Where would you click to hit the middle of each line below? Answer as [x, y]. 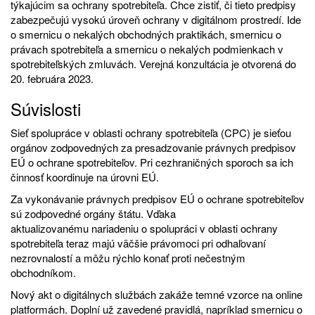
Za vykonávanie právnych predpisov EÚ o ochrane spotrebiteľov [157, 198]
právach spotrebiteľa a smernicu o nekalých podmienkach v [147, 49]
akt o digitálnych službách [96, 294]
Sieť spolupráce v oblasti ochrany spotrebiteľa [114, 132]
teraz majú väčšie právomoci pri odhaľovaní [165, 243]
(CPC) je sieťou [255, 132]
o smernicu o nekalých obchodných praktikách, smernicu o [146, 34]
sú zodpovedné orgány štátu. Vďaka [93, 213]
